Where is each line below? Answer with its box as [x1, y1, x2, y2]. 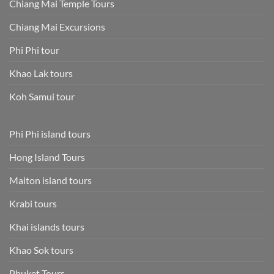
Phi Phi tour [9, 43, 59, 56]
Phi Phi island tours [9, 127, 91, 139]
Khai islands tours [9, 220, 84, 232]
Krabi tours [9, 197, 57, 209]
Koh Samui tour [9, 90, 75, 102]
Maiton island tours [9, 174, 92, 186]
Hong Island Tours [9, 150, 85, 163]
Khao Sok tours [9, 243, 73, 256]
